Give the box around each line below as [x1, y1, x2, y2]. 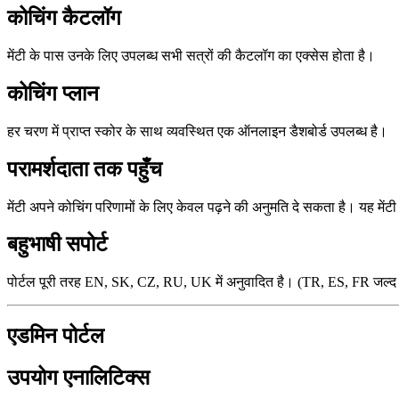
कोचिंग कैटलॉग [7, 6, 121, 30]
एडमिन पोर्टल [7, 324, 104, 348]
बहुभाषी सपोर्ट [7, 232, 108, 256]
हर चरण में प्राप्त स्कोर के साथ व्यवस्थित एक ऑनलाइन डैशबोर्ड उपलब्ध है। [7, 123, 387, 139]
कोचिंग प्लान [7, 81, 99, 105]
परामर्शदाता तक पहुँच [7, 157, 162, 181]
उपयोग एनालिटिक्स [7, 366, 150, 390]
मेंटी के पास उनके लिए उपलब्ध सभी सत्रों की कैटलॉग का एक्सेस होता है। [7, 47, 375, 63]
